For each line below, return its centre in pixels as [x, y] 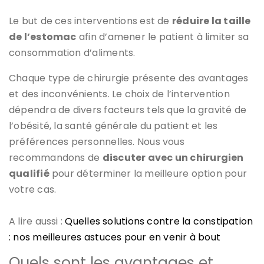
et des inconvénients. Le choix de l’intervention [119, 94]
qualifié [29, 173]
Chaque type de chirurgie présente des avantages [129, 78]
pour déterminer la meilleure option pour [148, 173]
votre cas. [33, 189]
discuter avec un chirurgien [173, 157]
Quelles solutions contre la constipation [159, 221]
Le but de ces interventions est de [90, 21]
